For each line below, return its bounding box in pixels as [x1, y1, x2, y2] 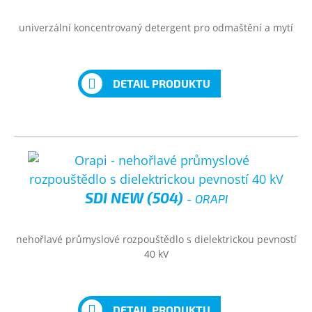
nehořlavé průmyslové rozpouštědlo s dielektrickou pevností [15, 233, 297, 246]
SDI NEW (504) [84, 189, 187, 206]
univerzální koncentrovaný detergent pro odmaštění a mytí [19, 21, 293, 34]
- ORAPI [186, 192, 228, 205]
